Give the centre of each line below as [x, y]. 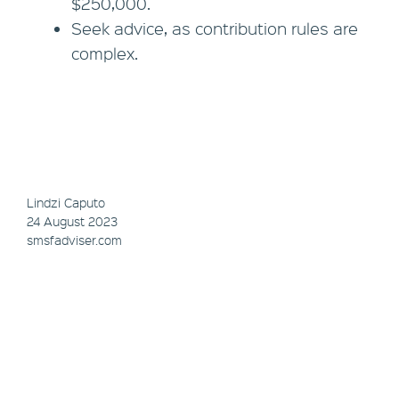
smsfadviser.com [74, 240]
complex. [105, 54]
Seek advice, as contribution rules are [215, 29]
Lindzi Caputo [66, 203]
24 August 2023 [72, 221]
